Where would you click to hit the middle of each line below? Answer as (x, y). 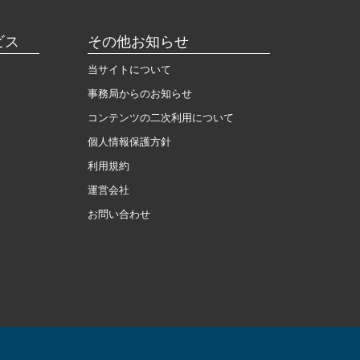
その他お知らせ (138, 42)
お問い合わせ (119, 214)
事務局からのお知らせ (139, 94)
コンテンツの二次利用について (160, 118)
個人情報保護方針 (129, 142)
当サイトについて (129, 70)
